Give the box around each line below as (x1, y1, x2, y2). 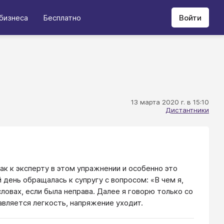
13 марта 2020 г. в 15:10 (131, 98, 209, 106)
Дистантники (165, 106, 209, 114)
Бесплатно (43, 12, 81, 22)
